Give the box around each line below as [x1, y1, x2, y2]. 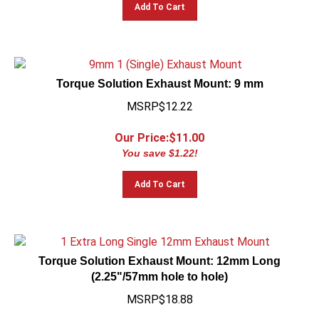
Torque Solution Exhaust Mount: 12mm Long [38, 249, 281, 261]
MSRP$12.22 [126, 93, 193, 107]
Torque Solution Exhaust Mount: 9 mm [56, 71, 263, 83]
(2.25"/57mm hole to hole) [91, 264, 228, 276]
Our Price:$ [115, 125, 176, 138]
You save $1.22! [121, 141, 198, 152]
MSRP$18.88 [126, 286, 193, 300]
